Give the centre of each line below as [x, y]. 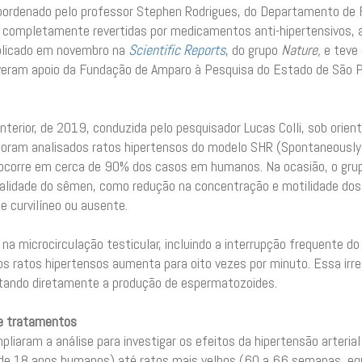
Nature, [302, 50]
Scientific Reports [177, 50]
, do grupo [253, 50]
